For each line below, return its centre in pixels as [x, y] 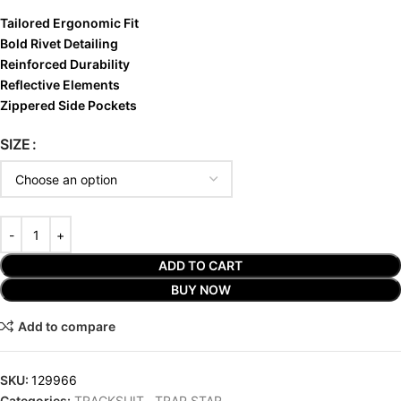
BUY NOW [200, 290]
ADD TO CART [200, 266]
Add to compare [66, 326]
